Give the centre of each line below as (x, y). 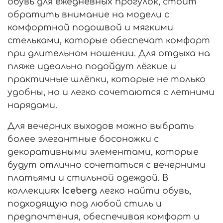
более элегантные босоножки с (83, 139)
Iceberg (80, 190)
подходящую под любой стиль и (85, 203)
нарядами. (32, 105)
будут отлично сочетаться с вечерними (107, 165)
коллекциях (35, 190)
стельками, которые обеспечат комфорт (109, 40)
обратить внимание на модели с (88, 14)
